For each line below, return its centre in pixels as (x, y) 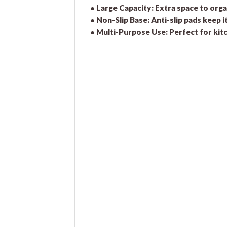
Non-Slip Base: (123, 20)
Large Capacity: (125, 7)
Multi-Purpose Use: (132, 32)
